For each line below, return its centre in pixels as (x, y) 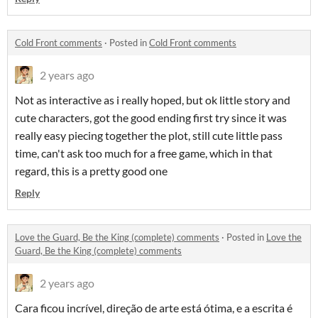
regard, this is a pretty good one (91, 171)
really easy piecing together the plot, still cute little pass (149, 135)
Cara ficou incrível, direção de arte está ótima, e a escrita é (154, 308)
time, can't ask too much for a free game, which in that (144, 153)
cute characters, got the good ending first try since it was (151, 117)
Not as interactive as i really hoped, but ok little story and (153, 100)
